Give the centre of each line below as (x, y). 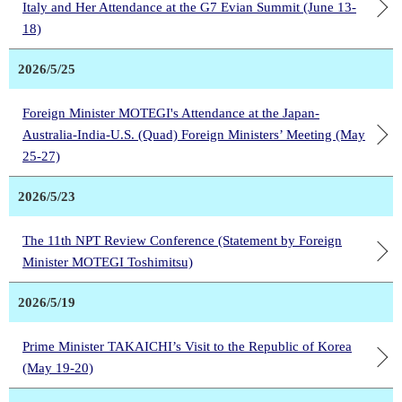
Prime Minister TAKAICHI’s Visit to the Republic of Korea (187, 347)
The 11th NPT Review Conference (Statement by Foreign (182, 241)
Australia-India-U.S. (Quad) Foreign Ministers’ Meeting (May (194, 135)
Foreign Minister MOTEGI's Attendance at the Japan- (171, 114)
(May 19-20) (58, 368)
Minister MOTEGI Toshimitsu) (108, 262)
